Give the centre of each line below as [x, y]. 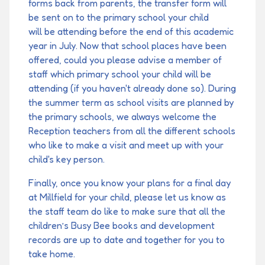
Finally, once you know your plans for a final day [130, 183]
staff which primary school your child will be [120, 74]
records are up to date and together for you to [127, 240]
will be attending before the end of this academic [131, 31]
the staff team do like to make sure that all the [127, 211]
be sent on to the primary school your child [119, 17]
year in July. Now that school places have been [127, 46]
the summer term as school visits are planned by [131, 102]
